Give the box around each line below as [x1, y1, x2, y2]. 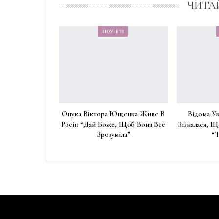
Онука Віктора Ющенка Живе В [62, 109, 165, 118]
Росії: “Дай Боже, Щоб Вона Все [61, 119, 166, 129]
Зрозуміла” [96, 130, 130, 139]
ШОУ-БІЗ [101, 27, 124, 35]
